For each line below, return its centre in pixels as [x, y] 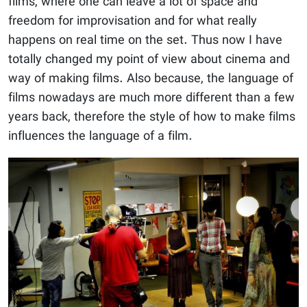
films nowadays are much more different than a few [151, 98]
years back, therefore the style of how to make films [152, 117]
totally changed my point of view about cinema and [149, 60]
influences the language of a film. [100, 136]
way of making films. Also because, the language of [151, 79]
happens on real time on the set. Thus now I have [145, 40]
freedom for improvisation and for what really [133, 21]
